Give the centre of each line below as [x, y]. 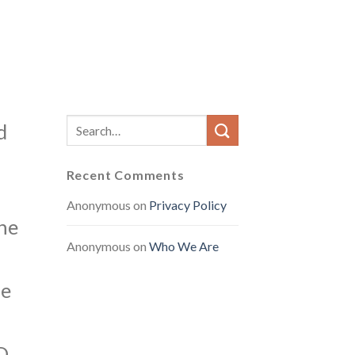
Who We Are [183, 246]
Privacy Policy [187, 205]
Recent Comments [125, 175]
